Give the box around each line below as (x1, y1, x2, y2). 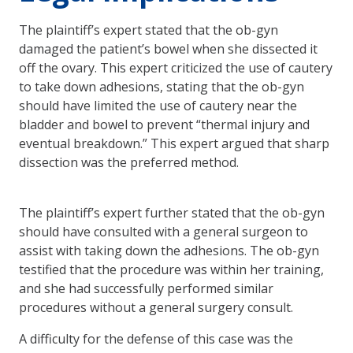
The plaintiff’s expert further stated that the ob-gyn (19, 203, 325, 221)
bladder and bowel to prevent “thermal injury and (19, 115, 310, 133)
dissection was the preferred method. (19, 153, 242, 171)
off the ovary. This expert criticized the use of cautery (19, 58, 333, 76)
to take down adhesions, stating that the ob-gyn (19, 77, 304, 95)
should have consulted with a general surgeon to (19, 222, 308, 240)
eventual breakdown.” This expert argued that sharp (19, 134, 329, 152)
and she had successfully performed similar (19, 279, 273, 297)
